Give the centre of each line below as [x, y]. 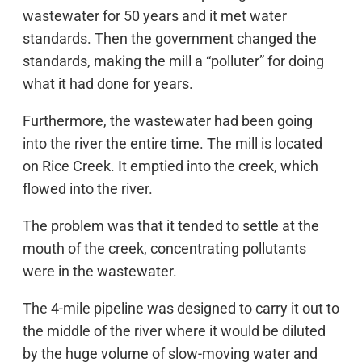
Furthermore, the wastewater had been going [168, 121]
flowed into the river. [88, 189]
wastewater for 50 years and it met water [155, 16]
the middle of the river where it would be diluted [174, 331]
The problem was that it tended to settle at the [171, 226]
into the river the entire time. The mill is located [173, 143]
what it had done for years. [108, 84]
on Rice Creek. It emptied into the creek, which [170, 166]
